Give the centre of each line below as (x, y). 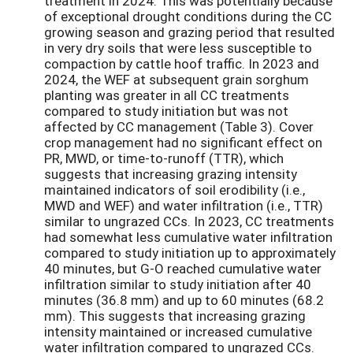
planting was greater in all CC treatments (167, 95)
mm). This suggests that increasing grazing (175, 315)
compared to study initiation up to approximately (190, 252)
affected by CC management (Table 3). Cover (179, 126)
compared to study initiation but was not (166, 110)
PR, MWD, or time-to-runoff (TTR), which (164, 158)
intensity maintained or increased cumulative (178, 331)
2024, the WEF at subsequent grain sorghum (176, 79)
